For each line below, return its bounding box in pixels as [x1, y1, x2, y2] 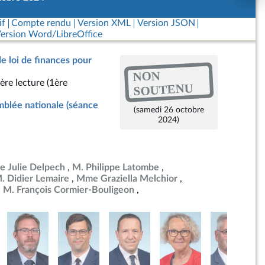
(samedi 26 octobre [133, 105, 204, 114]
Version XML [77, 18, 131, 28]
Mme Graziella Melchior [76, 174, 177, 183]
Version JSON [137, 18, 195, 28]
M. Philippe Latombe [72, 163, 159, 172]
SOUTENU [132, 80, 193, 98]
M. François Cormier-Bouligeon [3, 185, 134, 195]
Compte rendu [11, 18, 72, 28]
